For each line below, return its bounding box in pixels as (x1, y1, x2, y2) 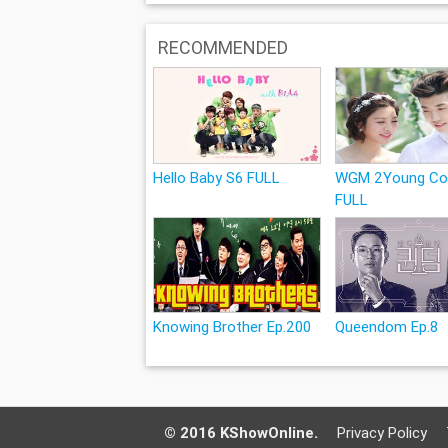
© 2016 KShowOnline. (164, 423, 319, 443)
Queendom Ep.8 (335, 317, 439, 337)
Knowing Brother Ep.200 (152, 317, 311, 337)
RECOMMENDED (157, 36, 288, 60)
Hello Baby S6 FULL (152, 167, 280, 187)
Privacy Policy (337, 423, 428, 443)
